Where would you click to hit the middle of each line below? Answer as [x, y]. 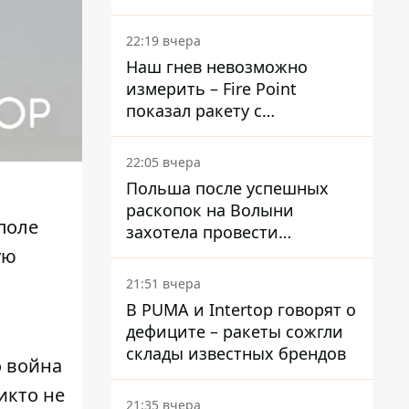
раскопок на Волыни [210, 210]
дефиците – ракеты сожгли [235, 331]
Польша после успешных [227, 188]
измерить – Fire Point [211, 89]
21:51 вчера [163, 283]
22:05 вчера [163, 162]
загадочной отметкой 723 [230, 132]
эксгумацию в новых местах [239, 254]
